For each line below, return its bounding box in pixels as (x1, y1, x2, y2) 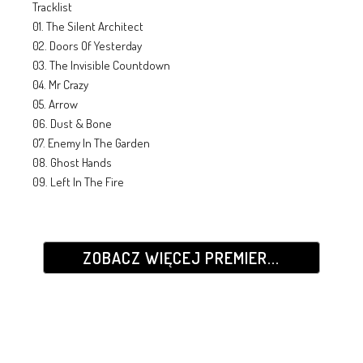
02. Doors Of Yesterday (32, 37, 142, 53)
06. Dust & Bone (32, 115, 112, 131)
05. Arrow (32, 96, 78, 112)
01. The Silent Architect (32, 18, 143, 34)
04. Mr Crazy (32, 76, 88, 92)
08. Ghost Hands (32, 154, 112, 170)
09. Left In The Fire (32, 173, 124, 190)
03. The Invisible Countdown (32, 57, 170, 73)
